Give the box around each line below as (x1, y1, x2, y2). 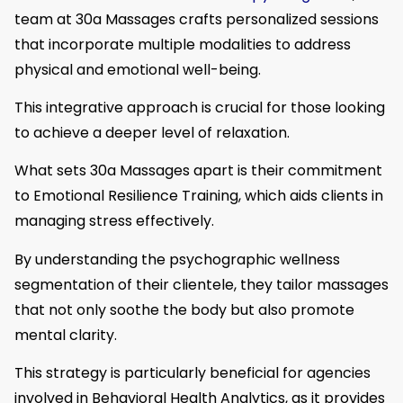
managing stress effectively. (14, 210, 214, 232)
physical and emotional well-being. (14, 58, 261, 80)
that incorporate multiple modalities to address (14, 33, 351, 55)
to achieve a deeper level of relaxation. (14, 122, 290, 144)
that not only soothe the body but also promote (14, 299, 354, 320)
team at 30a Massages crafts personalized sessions (14, 8, 379, 30)
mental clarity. (14, 324, 117, 345)
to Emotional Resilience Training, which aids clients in (14, 185, 383, 207)
